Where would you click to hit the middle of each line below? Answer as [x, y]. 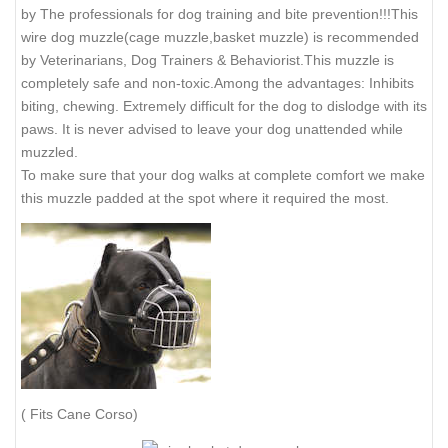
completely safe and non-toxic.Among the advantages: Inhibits [217, 383]
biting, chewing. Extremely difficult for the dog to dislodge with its [224, 406]
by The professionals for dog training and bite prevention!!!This [219, 314]
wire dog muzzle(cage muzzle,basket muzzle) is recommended [220, 337]
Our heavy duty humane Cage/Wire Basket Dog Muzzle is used [220, 291]
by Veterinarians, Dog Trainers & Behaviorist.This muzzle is [207, 360]
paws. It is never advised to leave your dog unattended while [212, 429]
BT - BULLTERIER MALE [120, 239]
